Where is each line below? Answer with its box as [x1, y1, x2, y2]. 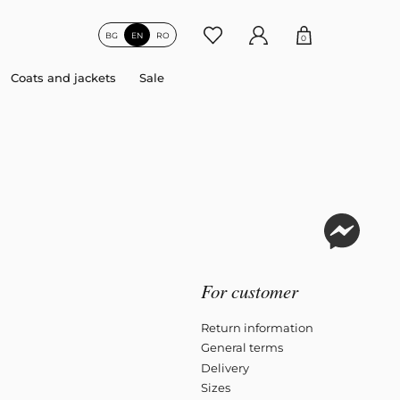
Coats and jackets [10, 71, 116, 85]
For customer [200, 279, 298, 304]
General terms [200, 340, 283, 355]
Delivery [200, 360, 249, 375]
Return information [200, 321, 313, 335]
